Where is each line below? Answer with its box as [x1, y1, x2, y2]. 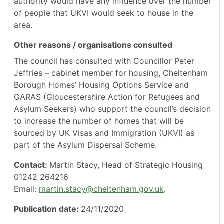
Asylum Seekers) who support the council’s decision [14, 103, 211, 114]
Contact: [14, 159, 49, 170]
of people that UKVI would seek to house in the [14, 7, 193, 18]
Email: [14, 183, 39, 194]
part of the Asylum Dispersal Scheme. [14, 139, 157, 150]
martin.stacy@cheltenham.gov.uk [39, 183, 164, 194]
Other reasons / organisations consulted [14, 39, 172, 50]
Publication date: [14, 203, 81, 214]
